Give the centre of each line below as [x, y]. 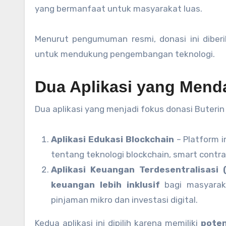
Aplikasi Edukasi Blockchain [112, 139]
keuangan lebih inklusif [105, 185]
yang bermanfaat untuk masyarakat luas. [119, 9]
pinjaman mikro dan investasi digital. [124, 200]
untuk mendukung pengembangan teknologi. [125, 54]
